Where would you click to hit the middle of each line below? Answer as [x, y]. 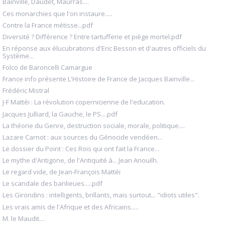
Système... [18, 55]
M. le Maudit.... [24, 218]
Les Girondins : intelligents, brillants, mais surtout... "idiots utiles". [101, 195]
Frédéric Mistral [26, 91]
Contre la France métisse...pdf [48, 25]
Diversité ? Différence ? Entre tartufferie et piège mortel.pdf [92, 36]
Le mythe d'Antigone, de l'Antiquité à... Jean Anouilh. [80, 160]
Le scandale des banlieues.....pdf [52, 184]
